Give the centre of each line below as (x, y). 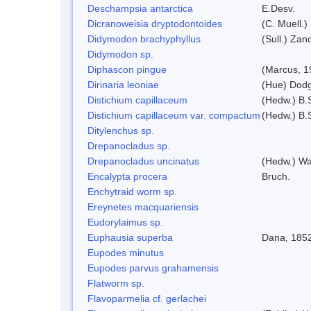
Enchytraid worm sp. (132, 191)
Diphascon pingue (127, 69)
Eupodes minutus (126, 252)
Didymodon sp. (120, 54)
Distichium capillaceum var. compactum (174, 115)
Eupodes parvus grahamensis (153, 268)
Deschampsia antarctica (140, 8)
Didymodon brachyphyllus (144, 39)
